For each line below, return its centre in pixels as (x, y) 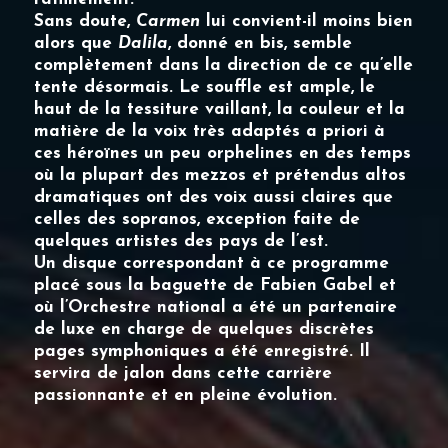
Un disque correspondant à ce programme (212, 263)
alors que (76, 43)
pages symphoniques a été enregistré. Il (202, 351)
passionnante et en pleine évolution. (186, 395)
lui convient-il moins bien (307, 21)
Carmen (168, 21)
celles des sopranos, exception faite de (197, 219)
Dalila (143, 43)
